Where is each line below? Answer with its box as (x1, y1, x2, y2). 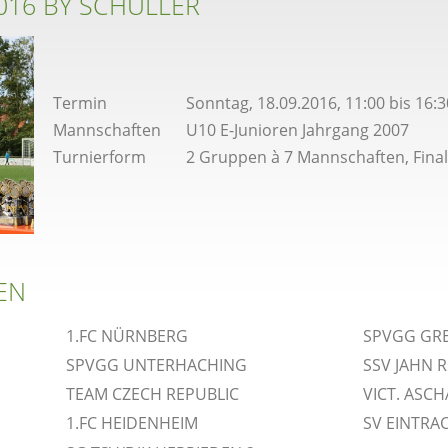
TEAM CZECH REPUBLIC (66, 383, 239, 406)
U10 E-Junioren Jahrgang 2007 (186, 119, 409, 141)
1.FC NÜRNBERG (66, 325, 188, 348)
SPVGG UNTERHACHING (66, 354, 247, 377)
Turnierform (53, 146, 146, 168)
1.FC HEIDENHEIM (66, 412, 198, 435)
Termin (53, 92, 107, 114)
